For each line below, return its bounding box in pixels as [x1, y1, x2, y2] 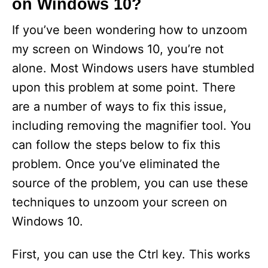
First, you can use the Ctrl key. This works [12, 247, 250, 261]
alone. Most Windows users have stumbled [12, 61, 254, 75]
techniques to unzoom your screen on [12, 195, 227, 209]
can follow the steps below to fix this [12, 138, 220, 152]
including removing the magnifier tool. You [12, 118, 251, 133]
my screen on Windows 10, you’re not [12, 42, 224, 56]
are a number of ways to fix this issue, [12, 99, 227, 114]
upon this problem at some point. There [12, 80, 236, 95]
